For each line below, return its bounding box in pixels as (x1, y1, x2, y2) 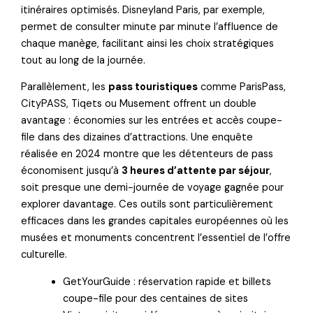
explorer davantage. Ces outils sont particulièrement (21, 198, 274, 212)
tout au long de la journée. (21, 53, 146, 67)
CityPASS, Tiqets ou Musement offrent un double (21, 97, 257, 111)
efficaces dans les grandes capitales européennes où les (21, 214, 289, 228)
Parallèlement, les (21, 80, 109, 94)
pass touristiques (108, 80, 198, 94)
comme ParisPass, (198, 80, 286, 94)
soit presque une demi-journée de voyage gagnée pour (21, 181, 284, 195)
